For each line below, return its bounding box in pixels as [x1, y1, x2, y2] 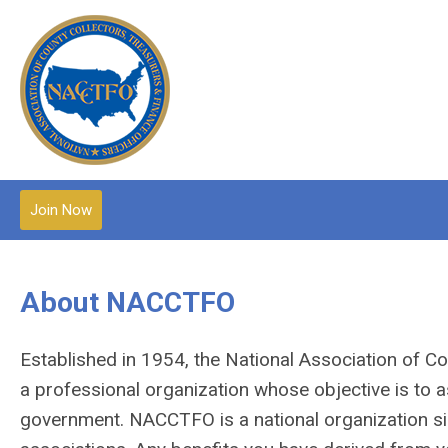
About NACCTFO [20, 286, 235, 319]
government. [20, 408, 129, 431]
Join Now [30, 201, 92, 219]
